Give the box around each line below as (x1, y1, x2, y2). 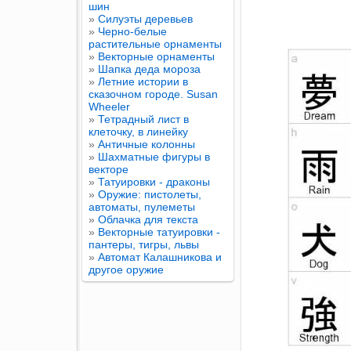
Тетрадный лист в (98, 113, 189, 125)
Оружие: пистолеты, (98, 188, 201, 201)
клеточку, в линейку (89, 125, 188, 138)
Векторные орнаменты (98, 50, 215, 63)
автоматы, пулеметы (89, 201, 195, 213)
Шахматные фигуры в (98, 150, 210, 163)
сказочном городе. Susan (89, 88, 218, 100)
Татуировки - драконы (98, 175, 210, 188)
